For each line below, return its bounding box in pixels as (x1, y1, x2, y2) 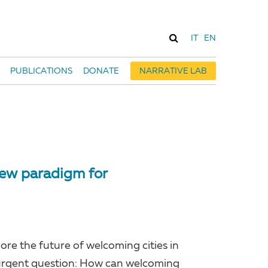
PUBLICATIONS (10, 67, 72, 76)
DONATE (83, 67, 120, 76)
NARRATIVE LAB (139, 67, 207, 76)
